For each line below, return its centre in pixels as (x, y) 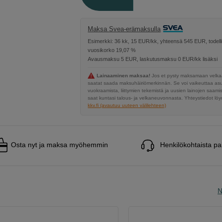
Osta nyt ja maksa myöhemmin (59, 145)
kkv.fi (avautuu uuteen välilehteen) (127, 106)
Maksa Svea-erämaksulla (124, 29)
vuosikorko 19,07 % (112, 50)
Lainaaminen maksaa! (124, 76)
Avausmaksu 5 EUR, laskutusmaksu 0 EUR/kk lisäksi (153, 59)
